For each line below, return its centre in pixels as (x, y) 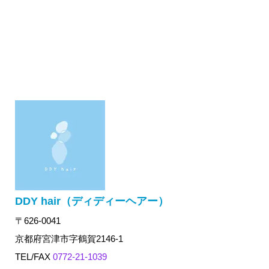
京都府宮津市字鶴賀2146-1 (69, 239)
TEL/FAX (34, 257)
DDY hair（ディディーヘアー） (92, 201)
